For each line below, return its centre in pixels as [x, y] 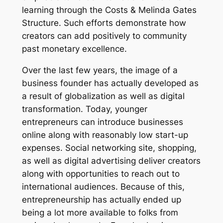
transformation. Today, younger [84, 109]
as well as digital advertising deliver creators [111, 161]
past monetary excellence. [74, 49]
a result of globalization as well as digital [103, 96]
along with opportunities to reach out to [101, 174]
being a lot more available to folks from [100, 213]
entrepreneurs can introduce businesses [102, 122]
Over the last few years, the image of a [100, 70]
